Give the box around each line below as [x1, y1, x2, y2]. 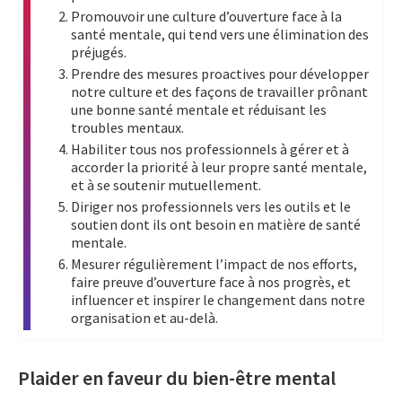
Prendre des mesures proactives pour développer [71, 64, 369, 83]
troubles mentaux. [71, 118, 184, 136]
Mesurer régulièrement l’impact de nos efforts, [71, 254, 357, 273]
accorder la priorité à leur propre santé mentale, [71, 157, 367, 176]
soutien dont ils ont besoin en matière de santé [71, 214, 361, 233]
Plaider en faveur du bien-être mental [18, 365, 336, 391]
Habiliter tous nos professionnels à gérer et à [71, 139, 349, 158]
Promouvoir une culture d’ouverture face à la [71, 6, 342, 25]
